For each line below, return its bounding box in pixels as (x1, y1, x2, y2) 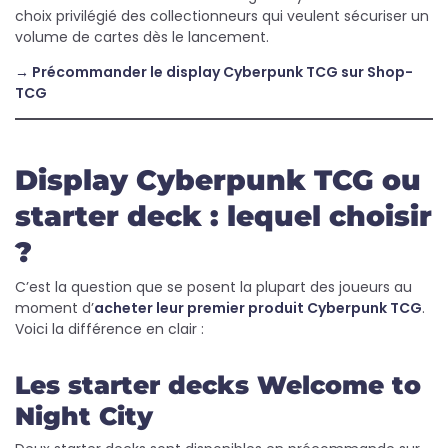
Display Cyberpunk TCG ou (15, 163, 421, 197)
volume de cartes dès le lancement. (15, 27, 269, 47)
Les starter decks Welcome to (15, 370, 421, 400)
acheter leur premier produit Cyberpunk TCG (94, 298, 422, 318)
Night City (15, 401, 153, 431)
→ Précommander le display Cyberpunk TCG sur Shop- (15, 62, 413, 82)
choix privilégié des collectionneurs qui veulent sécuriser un (15, 6, 429, 26)
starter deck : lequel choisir (15, 199, 432, 233)
